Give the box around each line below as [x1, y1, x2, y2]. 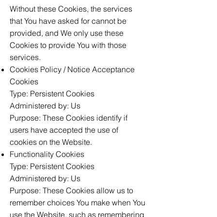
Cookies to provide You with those [10, 40, 126, 50]
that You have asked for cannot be [10, 16, 126, 26]
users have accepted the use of [10, 125, 118, 135]
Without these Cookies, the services [10, 4, 132, 14]
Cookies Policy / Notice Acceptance [10, 64, 135, 74]
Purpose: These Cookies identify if [10, 113, 127, 123]
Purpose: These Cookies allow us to [10, 186, 133, 195]
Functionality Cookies [10, 149, 84, 159]
